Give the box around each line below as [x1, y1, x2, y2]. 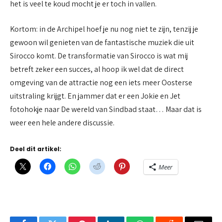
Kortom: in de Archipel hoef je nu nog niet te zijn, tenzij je [10, 24, 198, 35]
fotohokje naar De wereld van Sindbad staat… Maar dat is [10, 104, 202, 115]
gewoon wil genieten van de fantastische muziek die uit [10, 37, 194, 48]
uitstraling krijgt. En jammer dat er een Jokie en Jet [10, 91, 180, 102]
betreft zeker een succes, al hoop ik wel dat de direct [10, 64, 184, 75]
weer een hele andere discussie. [10, 117, 114, 128]
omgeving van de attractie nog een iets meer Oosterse [10, 77, 192, 88]
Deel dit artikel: [10, 144, 61, 153]
